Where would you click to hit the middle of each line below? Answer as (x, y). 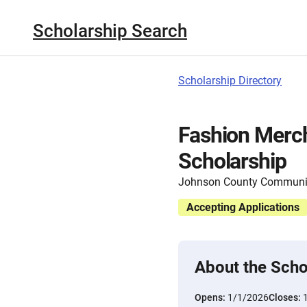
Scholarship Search (110, 30)
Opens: (211, 297)
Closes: (286, 297)
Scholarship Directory (230, 81)
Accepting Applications (243, 207)
